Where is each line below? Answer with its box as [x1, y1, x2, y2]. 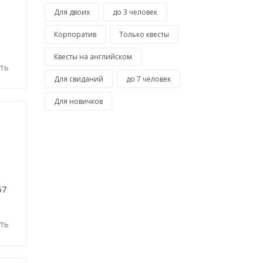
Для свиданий [54, 74, 103, 85]
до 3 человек [113, 7, 157, 18]
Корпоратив [54, 29, 96, 40]
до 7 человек [126, 74, 171, 85]
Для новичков [54, 96, 103, 107]
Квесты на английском [54, 52, 132, 62]
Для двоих [54, 7, 90, 18]
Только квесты [119, 29, 169, 40]
